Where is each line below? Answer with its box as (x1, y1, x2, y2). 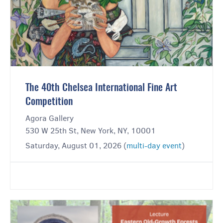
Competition (25, 97, 73, 108)
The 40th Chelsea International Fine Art (25, 83, 177, 94)
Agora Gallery (25, 113, 74, 124)
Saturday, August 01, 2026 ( (25, 140, 126, 151)
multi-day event (126, 140, 182, 151)
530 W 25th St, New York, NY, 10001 (25, 125, 156, 136)
